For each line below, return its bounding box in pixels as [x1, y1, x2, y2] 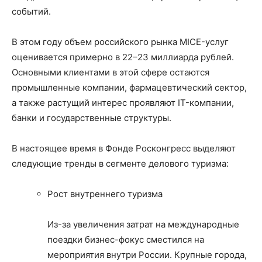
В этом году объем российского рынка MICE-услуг [12, 36, 229, 48]
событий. [12, 6, 51, 18]
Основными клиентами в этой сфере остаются [12, 67, 209, 78]
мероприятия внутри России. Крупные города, [47, 249, 247, 261]
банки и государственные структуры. [12, 112, 171, 124]
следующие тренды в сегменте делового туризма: [12, 158, 229, 170]
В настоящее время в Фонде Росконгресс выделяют [12, 143, 236, 154]
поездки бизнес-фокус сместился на [47, 234, 204, 246]
